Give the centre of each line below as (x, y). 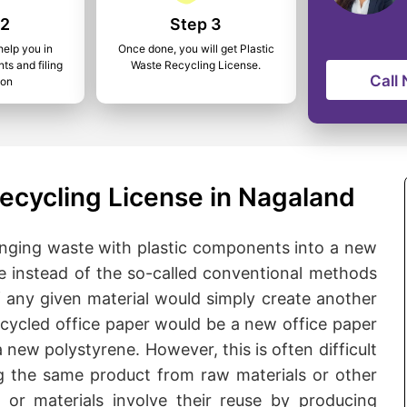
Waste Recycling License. (196, 65)
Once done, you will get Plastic (196, 49)
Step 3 (196, 24)
